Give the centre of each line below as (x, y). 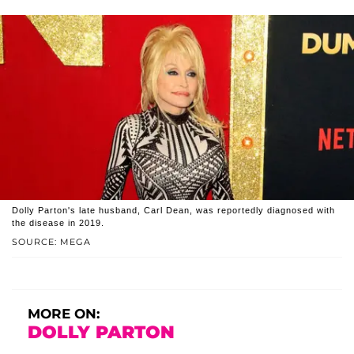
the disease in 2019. (58, 223)
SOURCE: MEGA (51, 242)
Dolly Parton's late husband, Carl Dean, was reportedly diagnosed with (173, 211)
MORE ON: (64, 314)
